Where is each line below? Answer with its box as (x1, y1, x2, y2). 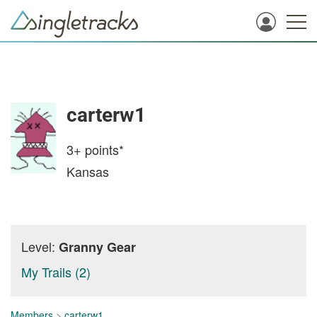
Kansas (67, 162, 109, 180)
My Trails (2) (21, 263, 91, 281)
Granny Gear (59, 238, 136, 256)
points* (81, 140, 124, 158)
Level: (21, 237, 59, 255)
